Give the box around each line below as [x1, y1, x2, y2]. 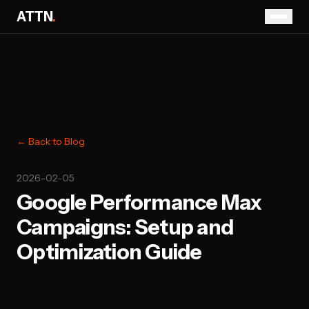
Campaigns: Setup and [17, 215, 233, 240]
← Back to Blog [17, 135, 85, 148]
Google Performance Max [17, 190, 262, 215]
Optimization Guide [17, 239, 202, 265]
